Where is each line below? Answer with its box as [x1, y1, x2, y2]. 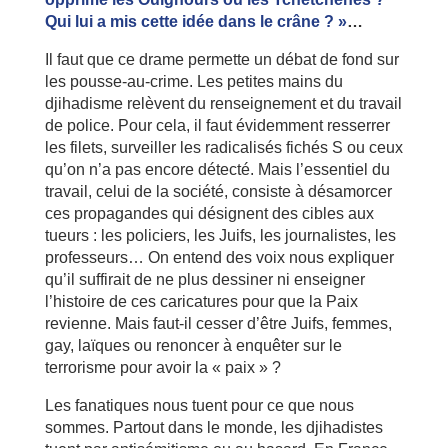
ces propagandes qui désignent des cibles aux [44, 204, 374, 222]
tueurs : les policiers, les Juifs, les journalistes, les [44, 226, 396, 244]
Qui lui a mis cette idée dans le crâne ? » [44, 12, 347, 30]
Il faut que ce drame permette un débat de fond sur [44, 50, 399, 68]
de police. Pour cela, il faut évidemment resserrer [44, 116, 390, 134]
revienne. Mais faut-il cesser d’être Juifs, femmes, [44, 314, 392, 332]
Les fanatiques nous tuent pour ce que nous [44, 396, 354, 414]
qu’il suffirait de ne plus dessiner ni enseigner [44, 270, 365, 288]
